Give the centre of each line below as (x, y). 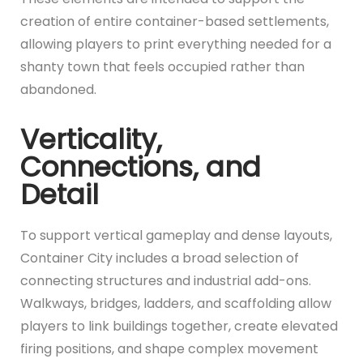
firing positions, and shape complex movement (169, 348)
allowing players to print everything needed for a (176, 44)
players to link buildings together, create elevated (179, 326)
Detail (60, 194)
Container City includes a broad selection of (160, 258)
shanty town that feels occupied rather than (162, 66)
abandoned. (58, 89)
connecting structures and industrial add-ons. (166, 280)
